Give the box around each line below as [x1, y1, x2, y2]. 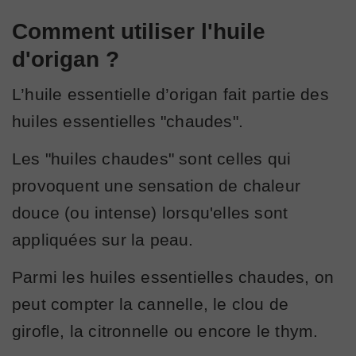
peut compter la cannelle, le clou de [12, 294, 289, 313]
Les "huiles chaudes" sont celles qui [12, 149, 292, 168]
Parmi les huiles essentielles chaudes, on [12, 267, 335, 286]
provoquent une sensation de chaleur [12, 176, 301, 195]
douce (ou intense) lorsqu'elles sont [12, 203, 288, 222]
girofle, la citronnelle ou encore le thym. [12, 321, 319, 340]
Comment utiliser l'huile [12, 18, 265, 44]
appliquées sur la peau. [12, 230, 194, 249]
